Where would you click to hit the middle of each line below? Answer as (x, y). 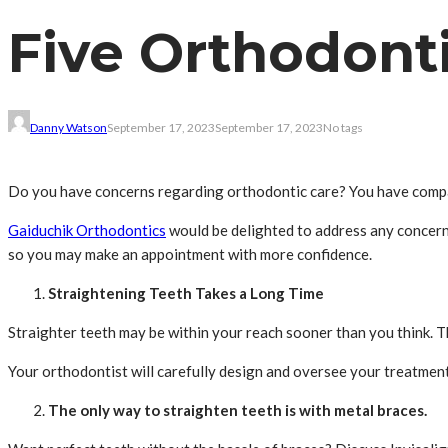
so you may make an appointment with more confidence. (191, 254)
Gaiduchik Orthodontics (87, 230)
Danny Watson (68, 128)
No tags (343, 128)
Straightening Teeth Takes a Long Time (186, 293)
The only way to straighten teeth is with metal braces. (237, 410)
